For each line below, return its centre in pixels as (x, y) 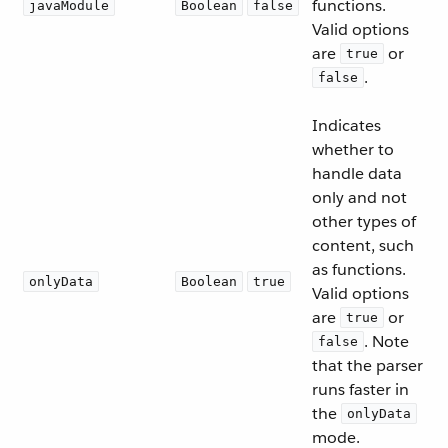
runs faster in (360, 389)
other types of (364, 221)
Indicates (346, 125)
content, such (363, 245)
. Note (386, 341)
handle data (357, 173)
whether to (353, 149)
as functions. (359, 269)
